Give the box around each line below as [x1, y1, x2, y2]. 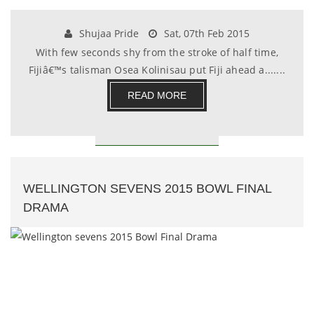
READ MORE [128, 90, 186, 101]
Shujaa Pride [76, 27, 139, 40]
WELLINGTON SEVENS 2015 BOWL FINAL [23, 182, 271, 196]
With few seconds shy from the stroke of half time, [35, 46, 278, 59]
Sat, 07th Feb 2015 [161, 27, 250, 40]
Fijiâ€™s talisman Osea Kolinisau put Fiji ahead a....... [28, 63, 286, 76]
